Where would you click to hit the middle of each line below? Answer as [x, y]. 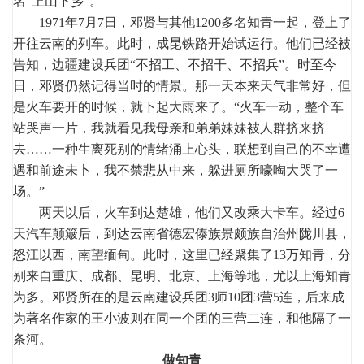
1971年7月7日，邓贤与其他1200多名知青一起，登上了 [182, 22]
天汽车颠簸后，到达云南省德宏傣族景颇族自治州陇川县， [182, 233]
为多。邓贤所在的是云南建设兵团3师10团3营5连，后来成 [179, 297]
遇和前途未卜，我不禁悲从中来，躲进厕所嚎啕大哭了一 [175, 170]
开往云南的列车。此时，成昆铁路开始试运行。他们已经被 [182, 43]
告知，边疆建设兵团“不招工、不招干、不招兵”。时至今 [175, 64]
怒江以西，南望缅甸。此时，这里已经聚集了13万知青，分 [182, 254]
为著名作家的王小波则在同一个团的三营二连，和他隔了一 [182, 318]
